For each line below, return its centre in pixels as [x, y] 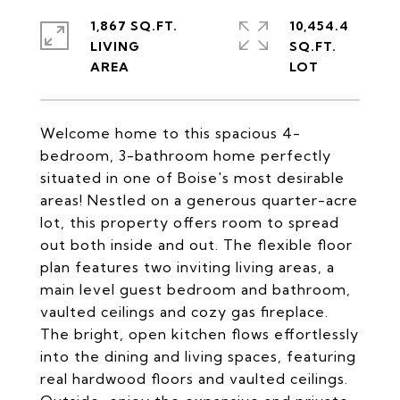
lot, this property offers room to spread [190, 222]
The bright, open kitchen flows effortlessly [200, 334]
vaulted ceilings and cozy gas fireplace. [184, 312]
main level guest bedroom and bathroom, [196, 289]
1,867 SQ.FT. [134, 26]
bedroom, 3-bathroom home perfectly [186, 155]
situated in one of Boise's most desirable [192, 178]
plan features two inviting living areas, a [187, 267]
